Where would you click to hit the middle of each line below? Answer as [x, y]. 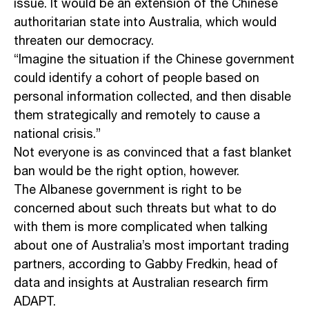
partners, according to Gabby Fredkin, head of [146, 265]
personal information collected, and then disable [152, 98]
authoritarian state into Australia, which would [145, 23]
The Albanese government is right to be [128, 191]
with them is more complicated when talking [141, 228]
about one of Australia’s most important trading [151, 247]
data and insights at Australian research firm [141, 284]
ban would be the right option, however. [127, 172]
